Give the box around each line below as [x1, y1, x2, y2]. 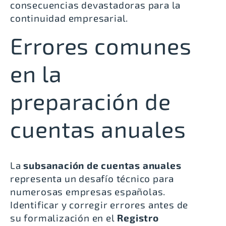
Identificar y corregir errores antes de [10, 199, 189, 211]
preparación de [10, 87, 171, 115]
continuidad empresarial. [10, 12, 129, 24]
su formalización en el [10, 212, 118, 224]
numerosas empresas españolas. [10, 186, 166, 198]
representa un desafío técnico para [10, 173, 175, 185]
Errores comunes [10, 32, 192, 60]
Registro [117, 212, 159, 224]
